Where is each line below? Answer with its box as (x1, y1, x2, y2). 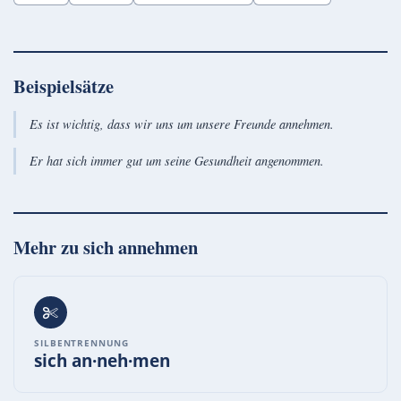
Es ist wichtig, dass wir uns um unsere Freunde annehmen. (29, 115, 334, 133)
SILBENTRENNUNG (34, 336, 130, 349)
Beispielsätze (13, 73, 114, 100)
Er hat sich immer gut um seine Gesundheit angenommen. (29, 152, 324, 170)
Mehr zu (13, 234, 83, 261)
